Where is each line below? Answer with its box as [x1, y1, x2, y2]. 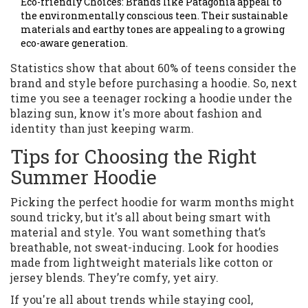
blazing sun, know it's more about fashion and [10, 106, 262, 121]
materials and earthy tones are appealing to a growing [21, 23, 285, 36]
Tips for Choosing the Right [10, 144, 256, 170]
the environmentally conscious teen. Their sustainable [21, 9, 288, 23]
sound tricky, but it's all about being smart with [10, 210, 271, 225]
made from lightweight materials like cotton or [10, 255, 273, 270]
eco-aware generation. [21, 36, 128, 50]
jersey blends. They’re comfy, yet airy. [10, 270, 219, 285]
